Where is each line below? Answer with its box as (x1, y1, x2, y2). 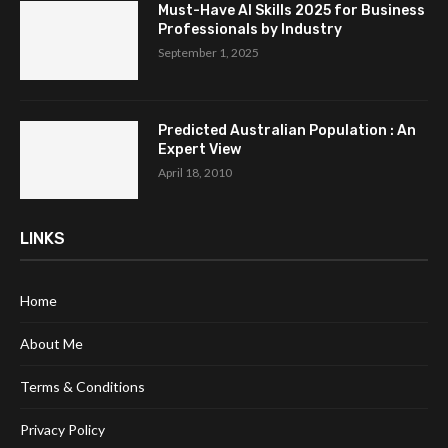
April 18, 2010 (158, 164, 232, 180)
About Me (20, 335, 83, 353)
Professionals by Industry (158, 20, 342, 38)
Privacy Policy (20, 421, 105, 439)
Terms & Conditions (20, 378, 145, 396)
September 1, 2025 (158, 44, 259, 60)
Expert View (158, 140, 241, 158)
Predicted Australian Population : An (158, 121, 416, 139)
